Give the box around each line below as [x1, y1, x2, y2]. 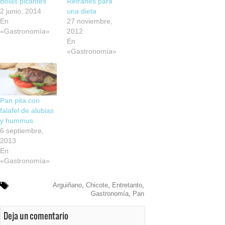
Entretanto [111, 181, 142, 189]
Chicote [85, 181, 108, 189]
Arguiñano [52, 181, 82, 189]
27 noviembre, [67, 17, 113, 25]
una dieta [67, 7, 97, 15]
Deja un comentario [3, 209, 68, 222]
